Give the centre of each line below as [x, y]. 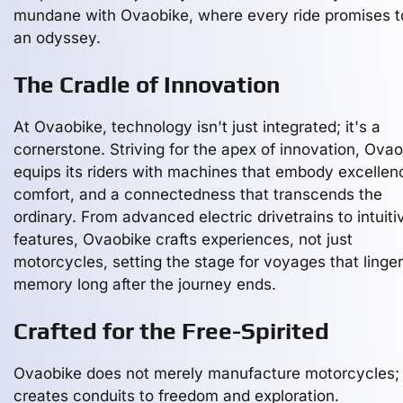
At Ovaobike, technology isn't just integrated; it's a [197, 127]
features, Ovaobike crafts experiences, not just [183, 239]
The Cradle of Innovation [147, 85]
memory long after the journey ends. [145, 284]
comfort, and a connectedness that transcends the [198, 194]
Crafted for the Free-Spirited [171, 331]
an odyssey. [57, 38]
